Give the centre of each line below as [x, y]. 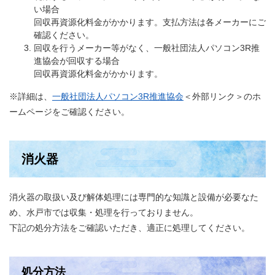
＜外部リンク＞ [214, 97]
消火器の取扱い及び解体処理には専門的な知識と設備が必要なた [134, 197]
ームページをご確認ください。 [69, 112]
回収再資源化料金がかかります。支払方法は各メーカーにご [150, 22]
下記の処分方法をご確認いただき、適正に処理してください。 [130, 228]
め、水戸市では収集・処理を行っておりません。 [104, 213]
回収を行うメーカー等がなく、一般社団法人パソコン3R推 [147, 48]
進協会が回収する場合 [77, 61]
